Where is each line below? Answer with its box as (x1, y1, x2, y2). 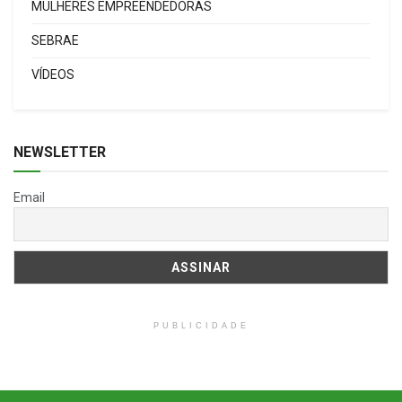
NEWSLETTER (13, 143, 106, 161)
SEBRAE (31, 32, 79, 48)
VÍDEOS (31, 66, 74, 82)
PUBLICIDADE (153, 321, 249, 331)
